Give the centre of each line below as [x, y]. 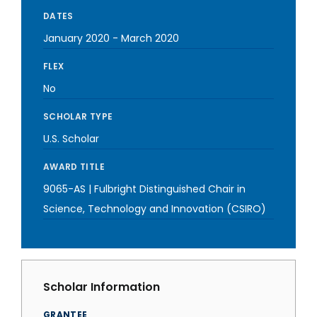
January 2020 [76, 38]
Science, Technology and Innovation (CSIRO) [155, 209]
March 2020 [150, 38]
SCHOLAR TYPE [78, 116]
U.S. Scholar [71, 139]
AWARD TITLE [74, 167]
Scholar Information [102, 287]
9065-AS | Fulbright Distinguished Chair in [144, 189]
